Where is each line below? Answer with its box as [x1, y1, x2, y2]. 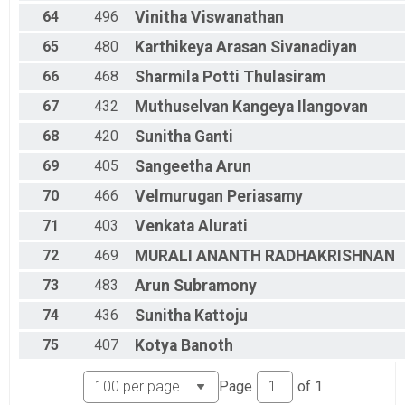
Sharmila [135, 68, 199, 87]
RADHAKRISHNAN [265, 247, 395, 266]
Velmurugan [135, 187, 223, 206]
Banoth [181, 336, 233, 355]
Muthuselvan [135, 98, 229, 117]
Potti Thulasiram [202, 68, 325, 87]
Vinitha [135, 8, 187, 27]
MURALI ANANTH [135, 247, 261, 266]
